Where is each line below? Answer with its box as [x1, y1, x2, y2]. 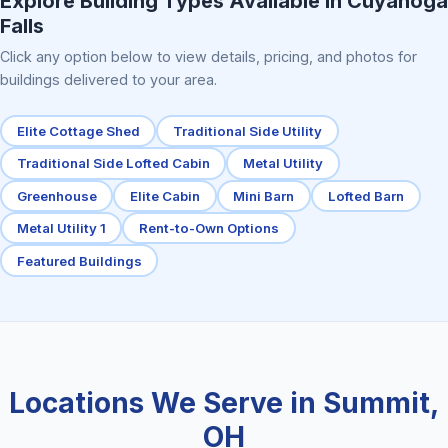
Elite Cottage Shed [16, 122, 140, 139]
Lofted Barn [327, 187, 404, 204]
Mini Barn [233, 187, 295, 204]
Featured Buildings [16, 252, 142, 269]
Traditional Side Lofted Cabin [16, 155, 210, 172]
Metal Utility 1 [16, 220, 106, 237]
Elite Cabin [130, 187, 201, 204]
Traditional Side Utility [173, 122, 323, 139]
